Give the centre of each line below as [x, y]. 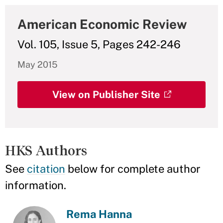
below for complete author [133, 169]
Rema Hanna [99, 214]
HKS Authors [46, 151]
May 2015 [38, 64]
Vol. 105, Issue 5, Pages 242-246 [99, 44]
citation [46, 169]
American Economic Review [102, 24]
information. [36, 185]
